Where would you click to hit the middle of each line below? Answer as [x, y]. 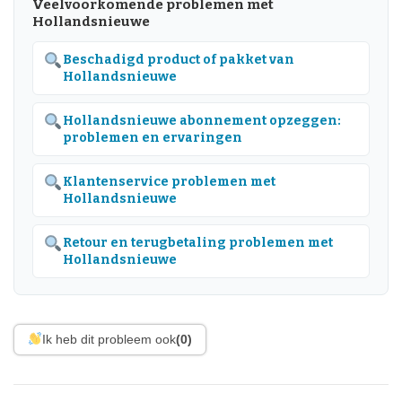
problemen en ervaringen [152, 137]
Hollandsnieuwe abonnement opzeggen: [201, 120]
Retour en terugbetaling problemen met [197, 242]
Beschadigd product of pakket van [178, 59]
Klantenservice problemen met [169, 181]
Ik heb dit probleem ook [109, 339]
